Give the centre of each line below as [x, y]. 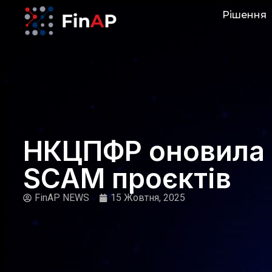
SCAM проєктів [127, 178]
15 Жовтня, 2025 [148, 198]
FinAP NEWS [62, 198]
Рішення [244, 15]
